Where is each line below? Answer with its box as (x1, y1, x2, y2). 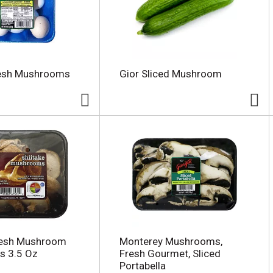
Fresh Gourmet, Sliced (119, 247, 221, 260)
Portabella (119, 260, 166, 272)
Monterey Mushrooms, (119, 235, 222, 247)
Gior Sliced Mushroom (119, 68, 222, 80)
